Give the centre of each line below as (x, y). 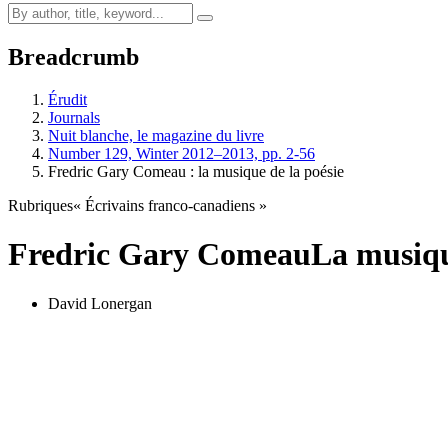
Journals (74, 117)
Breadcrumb (73, 56)
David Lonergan (100, 303)
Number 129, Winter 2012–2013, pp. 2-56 (181, 153)
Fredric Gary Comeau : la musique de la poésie (196, 171)
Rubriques (40, 205)
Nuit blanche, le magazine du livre (156, 135)
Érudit (67, 99)
